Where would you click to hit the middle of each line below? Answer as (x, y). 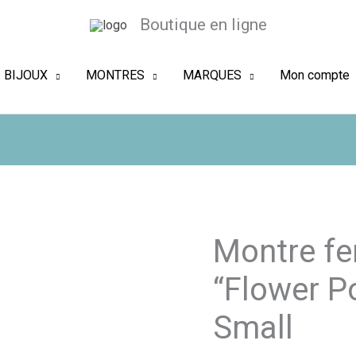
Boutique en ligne (203, 25)
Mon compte (315, 75)
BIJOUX (26, 75)
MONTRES (116, 75)
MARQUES (213, 75)
